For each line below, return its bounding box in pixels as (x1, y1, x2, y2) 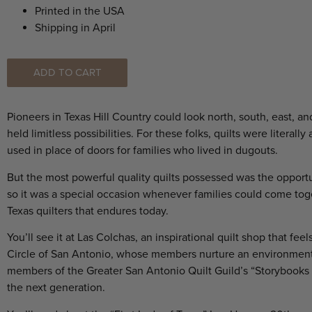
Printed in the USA (35, 4, 125, 19)
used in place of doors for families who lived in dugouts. (7, 143, 281, 158)
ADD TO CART (33, 66, 102, 79)
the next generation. (7, 281, 108, 295)
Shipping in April (35, 21, 116, 36)
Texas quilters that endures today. (7, 203, 171, 218)
